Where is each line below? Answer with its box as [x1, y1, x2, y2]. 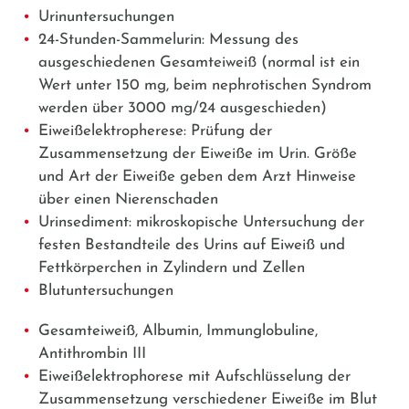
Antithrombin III [38, 345, 146, 362]
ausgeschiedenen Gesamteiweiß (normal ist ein [38, 54, 360, 70]
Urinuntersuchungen [38, 8, 174, 25]
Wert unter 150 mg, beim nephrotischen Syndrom [38, 77, 372, 93]
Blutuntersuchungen [38, 282, 173, 299]
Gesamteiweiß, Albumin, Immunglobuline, [38, 322, 318, 339]
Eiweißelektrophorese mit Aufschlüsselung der [38, 368, 351, 384]
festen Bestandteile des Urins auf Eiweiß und [38, 236, 345, 253]
